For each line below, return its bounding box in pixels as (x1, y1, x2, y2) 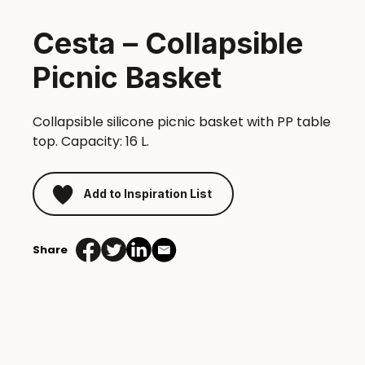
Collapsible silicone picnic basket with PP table (33, 112, 331, 132)
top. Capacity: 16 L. (33, 132, 149, 152)
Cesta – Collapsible (33, 25, 303, 61)
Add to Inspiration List (83, 186, 212, 200)
